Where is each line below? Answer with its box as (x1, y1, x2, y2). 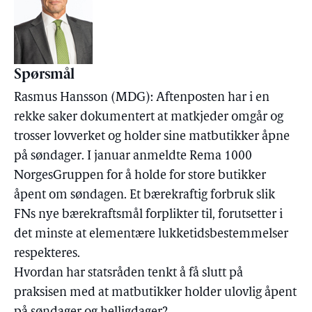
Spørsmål (14, 68, 75, 82)
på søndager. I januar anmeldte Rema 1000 (14, 150, 252, 163)
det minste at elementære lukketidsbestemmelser (14, 228, 288, 241)
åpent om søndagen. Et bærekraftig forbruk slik (14, 189, 275, 202)
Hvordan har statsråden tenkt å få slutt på (14, 267, 243, 280)
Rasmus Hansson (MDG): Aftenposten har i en (14, 91, 270, 104)
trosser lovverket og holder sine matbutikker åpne (14, 130, 290, 143)
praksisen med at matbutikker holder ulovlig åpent (14, 286, 297, 299)
